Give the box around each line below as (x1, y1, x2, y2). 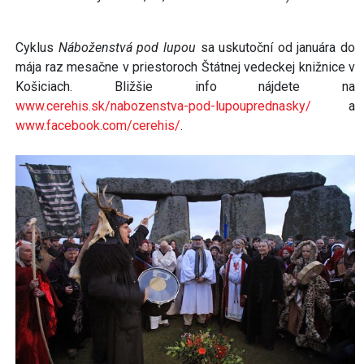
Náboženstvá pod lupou (58, 39, 196, 55)
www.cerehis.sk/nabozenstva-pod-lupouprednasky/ (15, 97, 311, 114)
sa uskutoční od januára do (195, 39, 355, 55)
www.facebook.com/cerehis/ (15, 117, 180, 133)
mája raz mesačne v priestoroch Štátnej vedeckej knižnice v (15, 58, 355, 75)
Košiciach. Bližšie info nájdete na (15, 78, 355, 94)
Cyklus (15, 39, 58, 55)
